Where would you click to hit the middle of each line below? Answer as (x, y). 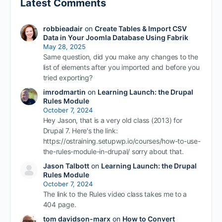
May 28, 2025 (64, 47)
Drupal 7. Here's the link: (80, 131)
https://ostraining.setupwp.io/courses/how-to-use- (122, 141)
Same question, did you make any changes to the (120, 57)
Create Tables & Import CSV (140, 29)
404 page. (59, 205)
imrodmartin (64, 92)
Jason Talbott (66, 166)
